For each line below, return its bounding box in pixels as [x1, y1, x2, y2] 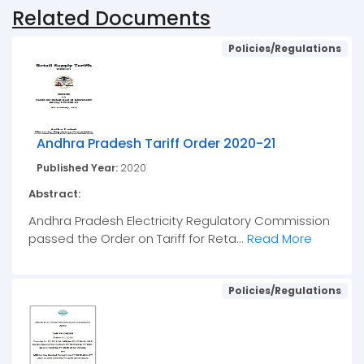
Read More [247, 230, 312, 248]
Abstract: [28, 186, 80, 202]
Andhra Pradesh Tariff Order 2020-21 [37, 134, 275, 154]
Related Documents [12, 5, 210, 32]
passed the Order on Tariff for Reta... [28, 230, 247, 248]
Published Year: [37, 161, 120, 175]
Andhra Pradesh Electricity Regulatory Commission [28, 212, 330, 230]
